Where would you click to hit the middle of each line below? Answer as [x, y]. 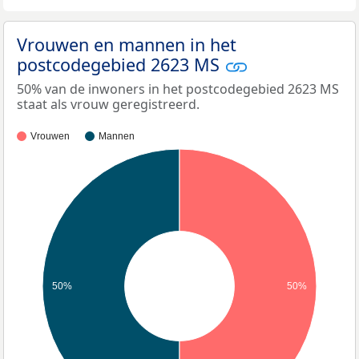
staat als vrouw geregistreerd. [108, 105]
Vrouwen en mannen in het [127, 44]
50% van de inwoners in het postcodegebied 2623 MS [178, 89]
